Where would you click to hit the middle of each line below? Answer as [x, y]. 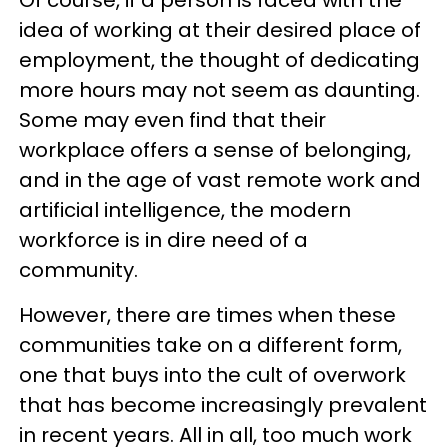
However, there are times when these [207, 314]
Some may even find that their [172, 119]
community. [81, 269]
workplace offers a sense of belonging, [215, 149]
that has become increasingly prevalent [223, 404]
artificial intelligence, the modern [185, 209]
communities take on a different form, [210, 344]
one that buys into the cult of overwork [212, 374]
